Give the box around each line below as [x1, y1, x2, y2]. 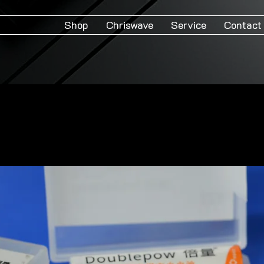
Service [171, 18, 206, 32]
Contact [224, 18, 262, 32]
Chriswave [106, 18, 153, 32]
